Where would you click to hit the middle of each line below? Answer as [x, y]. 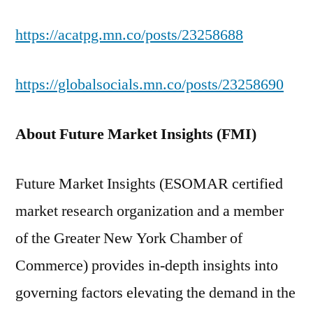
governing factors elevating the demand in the [155, 293]
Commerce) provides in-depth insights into [147, 265]
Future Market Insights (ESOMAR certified [149, 184]
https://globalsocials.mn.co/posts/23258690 [150, 85]
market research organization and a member [150, 211]
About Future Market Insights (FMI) [136, 134]
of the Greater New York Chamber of [129, 238]
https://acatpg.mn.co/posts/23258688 [129, 35]
